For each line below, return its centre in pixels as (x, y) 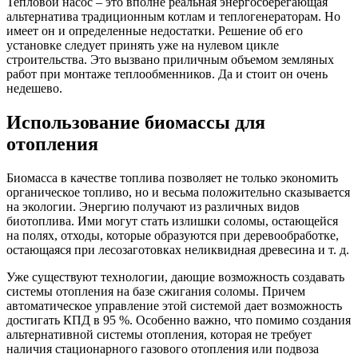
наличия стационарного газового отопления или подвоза (163, 348)
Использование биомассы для (136, 122)
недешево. (34, 88)
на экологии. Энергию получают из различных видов (153, 206)
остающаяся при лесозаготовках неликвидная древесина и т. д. (178, 249)
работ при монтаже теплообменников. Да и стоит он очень (167, 74)
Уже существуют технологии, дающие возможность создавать (175, 276)
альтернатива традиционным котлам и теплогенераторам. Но (173, 16)
